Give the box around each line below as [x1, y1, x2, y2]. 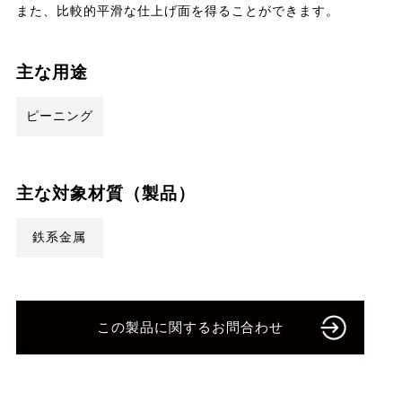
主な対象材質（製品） [15, 183, 196, 204]
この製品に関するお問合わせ [96, 319, 284, 336]
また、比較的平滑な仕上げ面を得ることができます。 [15, 3, 339, 18]
